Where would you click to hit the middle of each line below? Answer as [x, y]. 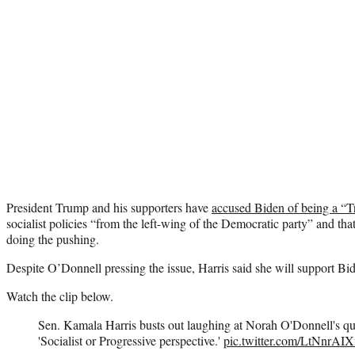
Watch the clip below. [60, 296]
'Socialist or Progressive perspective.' [131, 340]
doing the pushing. [53, 239]
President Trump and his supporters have [109, 207]
